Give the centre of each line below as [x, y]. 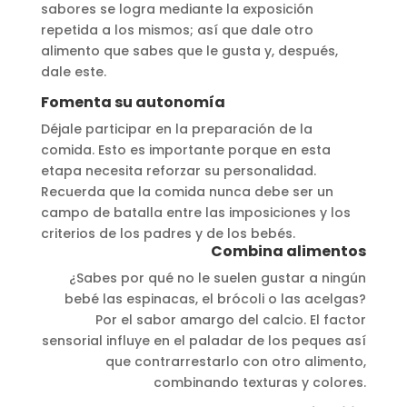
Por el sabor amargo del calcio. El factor [231, 319]
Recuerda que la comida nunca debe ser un [187, 191]
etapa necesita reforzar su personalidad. [178, 170]
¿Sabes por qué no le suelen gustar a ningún [218, 278]
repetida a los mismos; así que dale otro [177, 30]
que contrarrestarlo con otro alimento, [236, 361]
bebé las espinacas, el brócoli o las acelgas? [216, 298]
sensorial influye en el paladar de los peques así [204, 340]
